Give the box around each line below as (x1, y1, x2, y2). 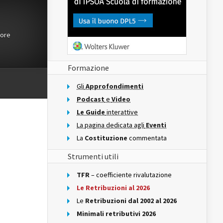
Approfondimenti (84, 82, 143, 91)
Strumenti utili (68, 151, 118, 161)
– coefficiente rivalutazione (90, 170, 172, 179)
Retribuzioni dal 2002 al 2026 (85, 196, 177, 205)
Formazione (68, 63, 109, 73)
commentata (129, 133, 167, 142)
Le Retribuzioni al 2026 (77, 183, 150, 192)
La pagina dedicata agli (77, 120, 144, 129)
